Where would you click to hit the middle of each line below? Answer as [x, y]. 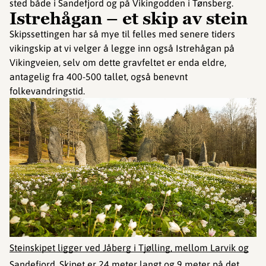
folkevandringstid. [47, 91]
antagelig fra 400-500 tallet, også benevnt [99, 76]
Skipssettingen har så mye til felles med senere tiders [122, 34]
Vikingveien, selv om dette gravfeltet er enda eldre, [118, 62]
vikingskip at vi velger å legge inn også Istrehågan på [122, 48]
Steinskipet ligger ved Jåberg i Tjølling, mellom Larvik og [129, 248]
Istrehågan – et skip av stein [129, 18]
